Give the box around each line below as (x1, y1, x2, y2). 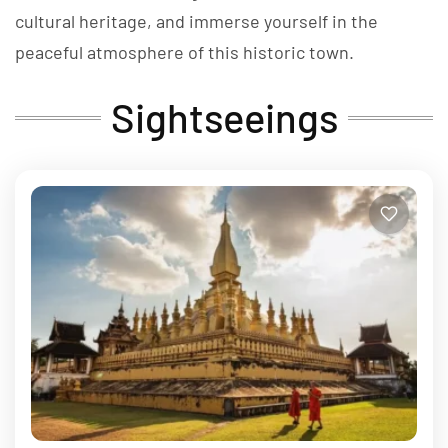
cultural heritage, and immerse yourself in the (15, 10, 378, 33)
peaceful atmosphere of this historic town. (15, 41, 354, 64)
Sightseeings (110, 93, 338, 142)
